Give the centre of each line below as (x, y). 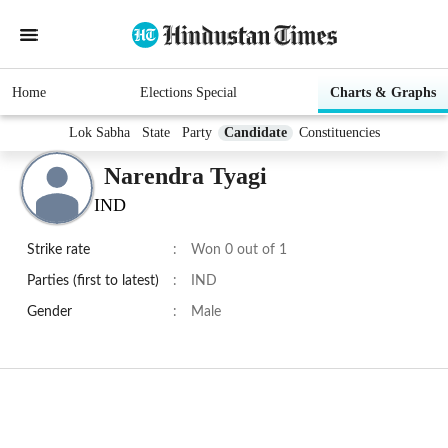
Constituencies (339, 133)
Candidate (255, 133)
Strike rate (58, 250)
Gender (49, 312)
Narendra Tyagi (185, 175)
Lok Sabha (99, 133)
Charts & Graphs (383, 93)
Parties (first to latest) (93, 281)
